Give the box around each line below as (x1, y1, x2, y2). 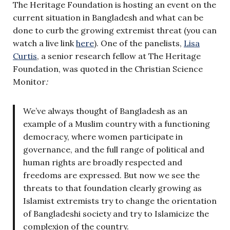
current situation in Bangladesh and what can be (13, 12, 203, 23)
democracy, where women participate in (23, 131, 183, 142)
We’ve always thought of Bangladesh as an (23, 105, 187, 116)
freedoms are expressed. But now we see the (23, 169, 200, 180)
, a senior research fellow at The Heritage (37, 50, 201, 61)
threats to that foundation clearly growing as (23, 182, 202, 193)
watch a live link (13, 37, 76, 48)
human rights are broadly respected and (23, 157, 182, 167)
